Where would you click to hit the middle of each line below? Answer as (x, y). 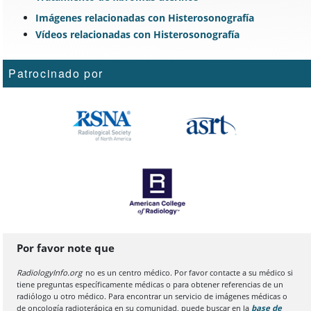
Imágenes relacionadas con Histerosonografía (145, 17)
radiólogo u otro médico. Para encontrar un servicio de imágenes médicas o (152, 296)
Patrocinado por (56, 73)
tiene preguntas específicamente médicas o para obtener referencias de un (150, 284)
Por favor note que (66, 247)
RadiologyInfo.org (49, 272)
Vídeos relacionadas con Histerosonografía (137, 34)
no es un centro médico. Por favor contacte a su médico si (188, 272)
